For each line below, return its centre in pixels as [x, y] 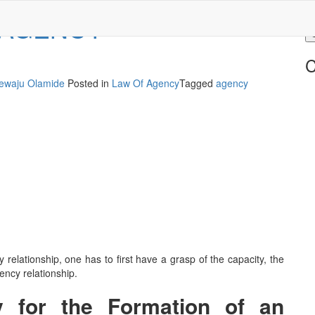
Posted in [90, 83]
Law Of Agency [146, 83]
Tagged [198, 83]
